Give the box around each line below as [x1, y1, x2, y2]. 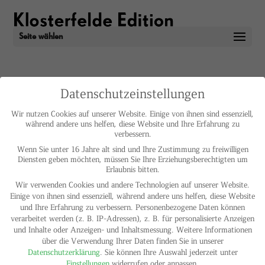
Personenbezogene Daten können [135, 202, 245, 212]
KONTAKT [113, 136, 148, 145]
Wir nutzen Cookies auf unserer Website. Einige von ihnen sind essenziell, [11, 108, 254, 119]
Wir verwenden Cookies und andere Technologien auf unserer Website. [15, 179, 250, 190]
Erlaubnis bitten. [105, 163, 160, 174]
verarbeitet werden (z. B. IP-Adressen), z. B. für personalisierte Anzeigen [11, 213, 254, 224]
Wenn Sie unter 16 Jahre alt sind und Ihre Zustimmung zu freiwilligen [17, 143, 248, 154]
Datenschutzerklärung [27, 247, 100, 257]
